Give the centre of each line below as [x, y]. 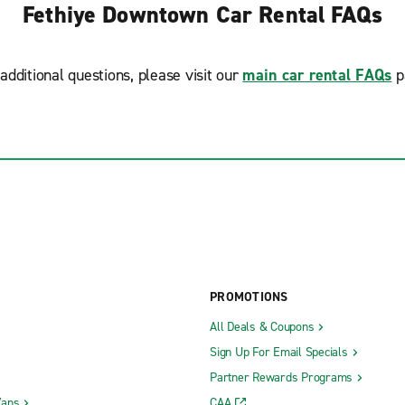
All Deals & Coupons [262, 326]
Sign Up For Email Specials [279, 352]
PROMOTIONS [249, 297]
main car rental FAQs [317, 75]
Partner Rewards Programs [281, 377]
